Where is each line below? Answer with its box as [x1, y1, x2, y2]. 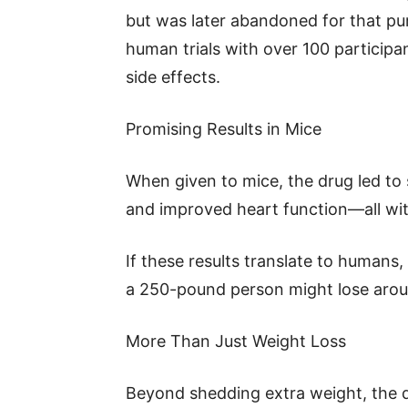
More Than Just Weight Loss [126, 331, 346, 351]
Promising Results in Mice [126, 119, 321, 138]
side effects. [126, 67, 220, 87]
